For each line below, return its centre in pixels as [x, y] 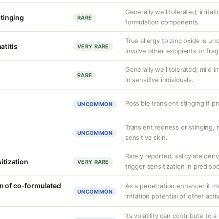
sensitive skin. [146, 137]
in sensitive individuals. [159, 80]
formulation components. [163, 22]
